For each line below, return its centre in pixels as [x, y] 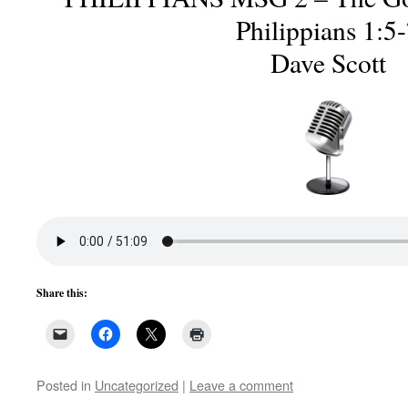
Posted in [64, 385]
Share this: [62, 293]
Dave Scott [328, 62]
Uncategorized [137, 385]
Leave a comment [241, 385]
